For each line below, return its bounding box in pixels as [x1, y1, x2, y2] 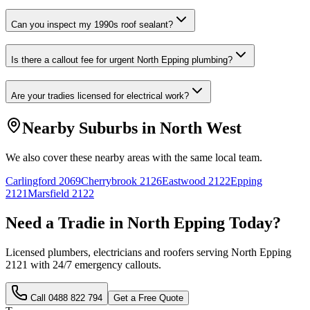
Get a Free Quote [113, 292, 183, 303]
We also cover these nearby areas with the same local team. [6, 151, 262, 163]
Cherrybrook [81, 174, 137, 187]
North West [160, 119, 241, 138]
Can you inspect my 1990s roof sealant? [11, 19, 173, 30]
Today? [225, 213, 281, 232]
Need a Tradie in [6, 213, 127, 232]
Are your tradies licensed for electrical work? [11, 91, 189, 102]
